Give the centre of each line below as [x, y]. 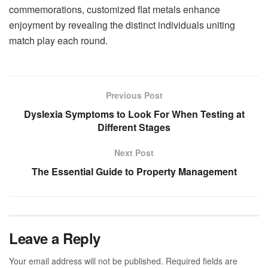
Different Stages [134, 127]
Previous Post [134, 95]
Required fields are [202, 261]
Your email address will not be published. [86, 261]
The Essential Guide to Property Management [134, 171]
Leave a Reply [55, 238]
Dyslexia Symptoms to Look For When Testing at [134, 114]
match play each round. [58, 40]
